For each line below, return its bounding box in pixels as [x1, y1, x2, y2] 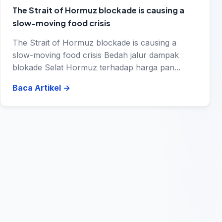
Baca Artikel [12, 82, 63, 93]
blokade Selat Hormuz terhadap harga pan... [12, 62, 180, 72]
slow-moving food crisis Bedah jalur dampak [12, 50, 179, 60]
